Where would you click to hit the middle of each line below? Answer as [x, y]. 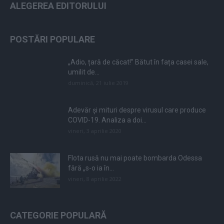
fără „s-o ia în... [91, 168]
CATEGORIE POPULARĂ [58, 215]
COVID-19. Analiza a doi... [107, 120]
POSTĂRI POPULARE [52, 39]
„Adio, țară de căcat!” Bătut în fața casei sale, [138, 62]
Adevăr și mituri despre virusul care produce [137, 110]
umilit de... [84, 72]
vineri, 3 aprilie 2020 [95, 131]
